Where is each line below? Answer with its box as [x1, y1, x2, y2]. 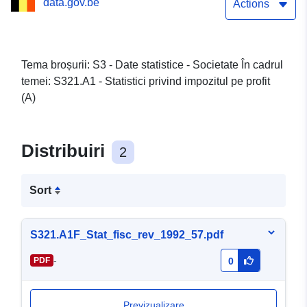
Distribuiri [21, 140, 110, 162]
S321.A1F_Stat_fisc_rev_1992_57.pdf [30, 229, 223, 241]
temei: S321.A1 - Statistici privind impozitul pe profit [21, 75, 270, 88]
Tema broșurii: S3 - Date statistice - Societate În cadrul [21, 59, 283, 71]
